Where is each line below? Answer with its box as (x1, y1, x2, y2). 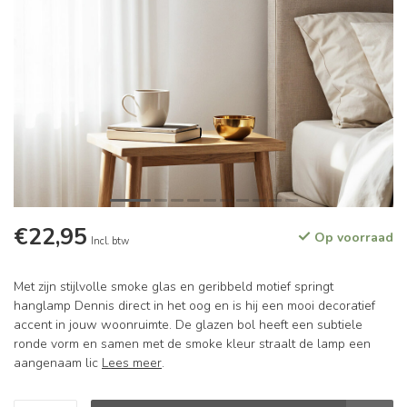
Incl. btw (91, 234, 129, 248)
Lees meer (102, 354, 162, 372)
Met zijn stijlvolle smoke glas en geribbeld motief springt (14, 278, 333, 295)
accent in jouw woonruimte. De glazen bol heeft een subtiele (14, 316, 362, 333)
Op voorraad (311, 229, 393, 246)
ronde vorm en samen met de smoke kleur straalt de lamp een (14, 335, 371, 352)
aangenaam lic (14, 354, 102, 372)
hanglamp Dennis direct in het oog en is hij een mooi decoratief (14, 297, 375, 314)
